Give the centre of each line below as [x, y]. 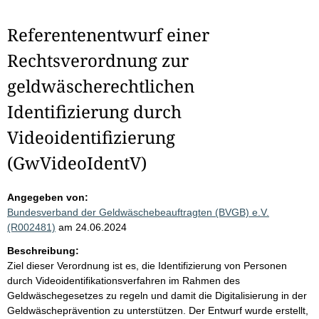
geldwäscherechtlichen [101, 86]
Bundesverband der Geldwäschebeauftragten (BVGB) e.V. [138, 212]
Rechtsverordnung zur [98, 60]
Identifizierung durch [94, 111]
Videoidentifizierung [91, 137]
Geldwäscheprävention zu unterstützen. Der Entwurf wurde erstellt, [158, 310]
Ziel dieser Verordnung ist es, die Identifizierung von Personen [147, 266]
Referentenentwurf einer [108, 35]
